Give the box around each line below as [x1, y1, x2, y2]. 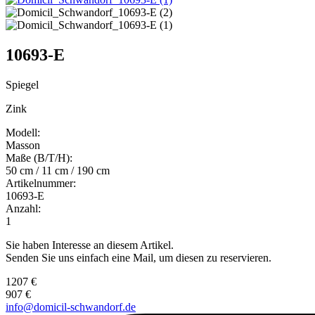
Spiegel [6, 78, 39, 91]
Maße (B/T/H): [6, 151, 72, 164]
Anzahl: [6, 202, 41, 214]
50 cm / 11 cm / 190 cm [6, 164, 110, 176]
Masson [6, 139, 40, 151]
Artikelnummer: [6, 176, 76, 189]
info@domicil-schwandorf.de [6, 300, 136, 313]
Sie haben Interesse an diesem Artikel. [6, 238, 174, 251]
